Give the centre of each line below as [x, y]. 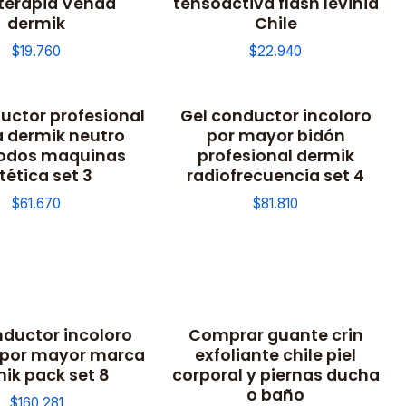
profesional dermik [275, 155]
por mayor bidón [275, 135]
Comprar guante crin [275, 335]
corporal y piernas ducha [275, 375]
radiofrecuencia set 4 [275, 175]
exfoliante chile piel [275, 355]
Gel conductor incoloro [275, 115]
